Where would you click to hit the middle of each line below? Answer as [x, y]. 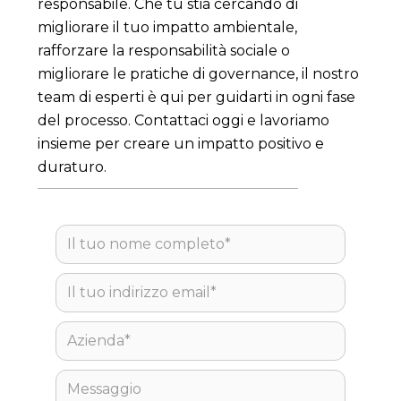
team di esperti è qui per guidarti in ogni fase [197, 97]
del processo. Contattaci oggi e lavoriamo [184, 120]
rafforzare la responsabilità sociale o [164, 51]
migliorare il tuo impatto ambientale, [168, 27]
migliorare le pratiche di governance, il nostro [199, 74]
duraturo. [73, 167]
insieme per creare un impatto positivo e [181, 144]
